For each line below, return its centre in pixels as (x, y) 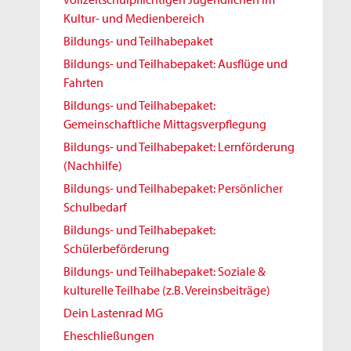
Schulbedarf (95, 207)
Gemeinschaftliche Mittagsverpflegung (165, 124)
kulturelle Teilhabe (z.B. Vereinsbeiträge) (167, 290)
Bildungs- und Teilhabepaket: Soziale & (165, 271)
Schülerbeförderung (116, 248)
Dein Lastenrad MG (113, 313)
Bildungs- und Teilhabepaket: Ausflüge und (175, 63)
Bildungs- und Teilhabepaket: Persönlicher (173, 188)
